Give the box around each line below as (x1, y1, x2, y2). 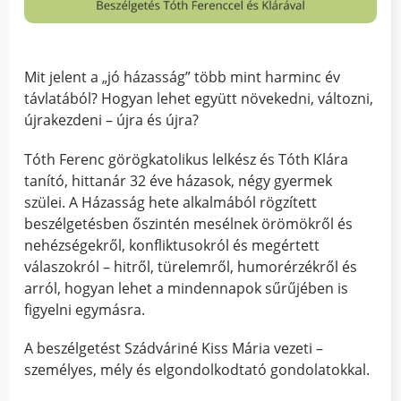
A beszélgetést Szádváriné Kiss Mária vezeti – (24, 337, 324, 358)
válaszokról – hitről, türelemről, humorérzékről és (24, 256, 358, 277)
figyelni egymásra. (24, 299, 146, 320)
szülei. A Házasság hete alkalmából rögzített (24, 192, 318, 212)
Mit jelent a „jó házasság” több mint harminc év (24, 67, 341, 88)
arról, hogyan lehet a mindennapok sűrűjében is (24, 277, 349, 298)
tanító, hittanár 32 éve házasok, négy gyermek (24, 170, 333, 191)
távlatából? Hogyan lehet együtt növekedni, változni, (24, 89, 374, 109)
